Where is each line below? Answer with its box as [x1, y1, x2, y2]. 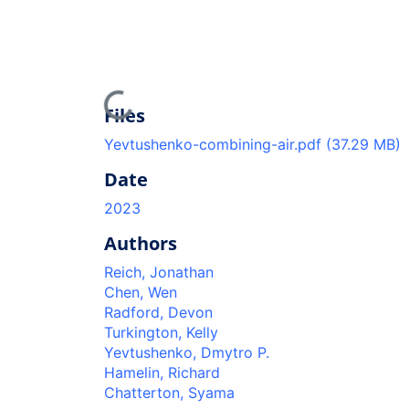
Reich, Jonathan [104, 262, 214, 281]
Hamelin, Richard [104, 362, 220, 382]
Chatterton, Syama [104, 383, 235, 402]
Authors [104, 230, 177, 256]
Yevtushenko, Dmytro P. [104, 342, 269, 362]
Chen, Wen [104, 282, 177, 301]
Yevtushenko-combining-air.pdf [104, 134, 326, 153]
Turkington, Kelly [104, 322, 218, 341]
